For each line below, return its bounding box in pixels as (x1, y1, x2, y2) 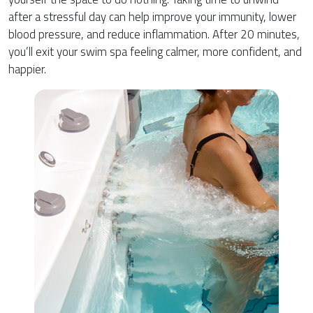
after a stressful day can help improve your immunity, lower (8, 8, 296, 27)
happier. (8, 60, 46, 79)
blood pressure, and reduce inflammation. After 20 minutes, (8, 25, 300, 44)
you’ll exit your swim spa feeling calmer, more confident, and (8, 43, 302, 61)
